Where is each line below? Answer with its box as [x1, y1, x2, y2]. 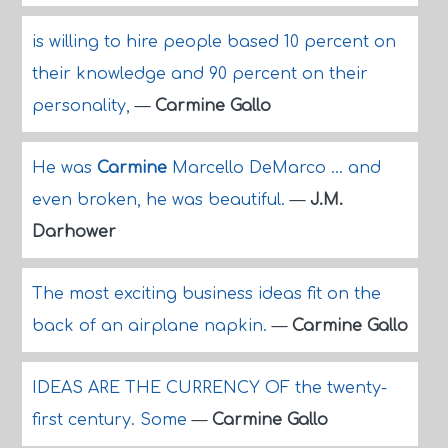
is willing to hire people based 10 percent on [31, 33, 396, 51]
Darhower [31, 223, 116, 241]
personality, [31, 97, 135, 115]
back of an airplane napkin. [31, 317, 272, 335]
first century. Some [31, 411, 192, 429]
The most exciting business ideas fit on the [31, 285, 381, 303]
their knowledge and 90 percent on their [31, 65, 368, 83]
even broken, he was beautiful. [31, 191, 290, 209]
